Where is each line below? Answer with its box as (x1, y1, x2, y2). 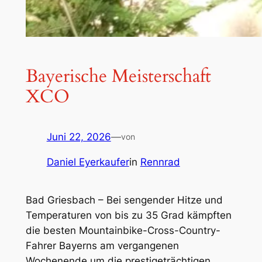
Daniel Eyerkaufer (46, 156, 129, 168)
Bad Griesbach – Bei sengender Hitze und (25, 194, 223, 206)
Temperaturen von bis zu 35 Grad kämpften (25, 209, 232, 221)
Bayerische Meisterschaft (25, 64, 211, 89)
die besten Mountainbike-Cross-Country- (25, 224, 220, 236)
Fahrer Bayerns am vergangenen (25, 239, 179, 251)
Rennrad (140, 156, 180, 168)
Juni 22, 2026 (46, 130, 111, 143)
